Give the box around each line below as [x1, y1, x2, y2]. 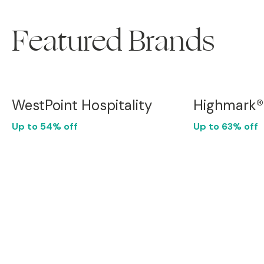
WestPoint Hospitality [12, 96, 152, 114]
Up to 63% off [193, 120, 258, 133]
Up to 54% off [12, 120, 78, 133]
